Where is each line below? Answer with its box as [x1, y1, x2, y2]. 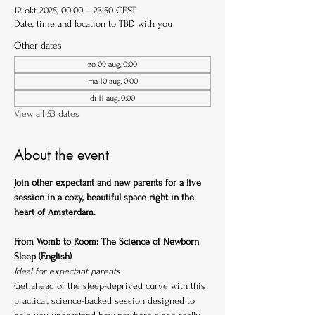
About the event [14, 146, 109, 164]
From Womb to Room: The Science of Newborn [14, 236, 202, 247]
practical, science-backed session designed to [14, 295, 198, 306]
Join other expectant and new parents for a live [14, 177, 204, 188]
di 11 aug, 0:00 [90, 94, 135, 103]
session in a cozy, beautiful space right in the [14, 192, 197, 202]
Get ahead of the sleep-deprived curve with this [14, 281, 208, 291]
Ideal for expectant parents [14, 266, 120, 276]
